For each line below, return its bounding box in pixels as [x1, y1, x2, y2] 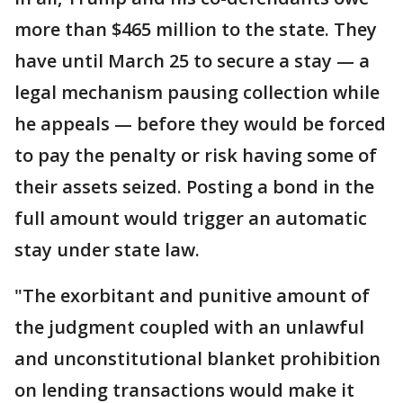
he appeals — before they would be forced [14, 112, 386, 137]
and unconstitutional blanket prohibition [14, 346, 381, 372]
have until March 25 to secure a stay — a [14, 49, 370, 74]
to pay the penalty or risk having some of [14, 143, 377, 168]
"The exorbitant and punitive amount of [14, 283, 370, 309]
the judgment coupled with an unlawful [14, 315, 364, 340]
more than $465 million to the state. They [14, 17, 377, 42]
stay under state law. [14, 237, 200, 263]
